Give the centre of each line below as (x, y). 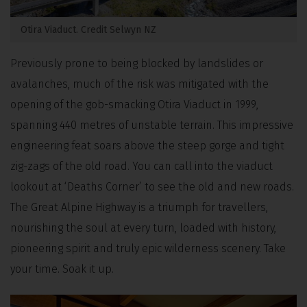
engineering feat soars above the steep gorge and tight (147, 146)
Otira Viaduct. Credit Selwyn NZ (88, 30)
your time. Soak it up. (62, 269)
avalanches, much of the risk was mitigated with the (139, 84)
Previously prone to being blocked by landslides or (137, 63)
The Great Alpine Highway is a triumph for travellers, (139, 207)
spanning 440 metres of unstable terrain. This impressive (152, 125)
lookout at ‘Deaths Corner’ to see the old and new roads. (152, 187)
